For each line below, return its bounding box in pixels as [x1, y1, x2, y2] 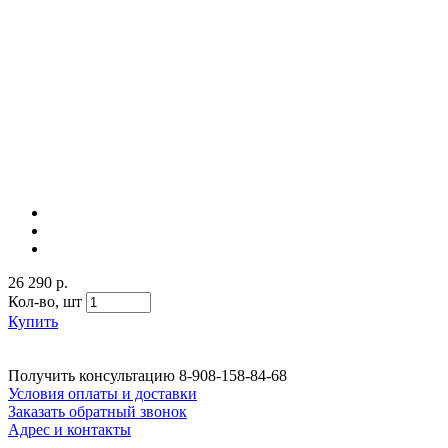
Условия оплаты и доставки [8, 384, 197, 402]
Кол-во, [8, 292, 63, 310]
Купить [8, 312, 58, 330]
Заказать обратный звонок [8, 402, 187, 420]
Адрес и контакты [8, 420, 131, 438]
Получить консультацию [8, 366, 175, 384]
